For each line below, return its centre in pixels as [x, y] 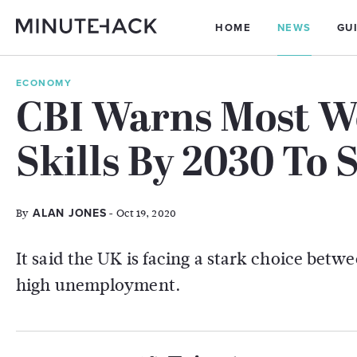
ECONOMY [44, 83]
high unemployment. [98, 285]
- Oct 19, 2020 [141, 213]
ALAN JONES [70, 213]
